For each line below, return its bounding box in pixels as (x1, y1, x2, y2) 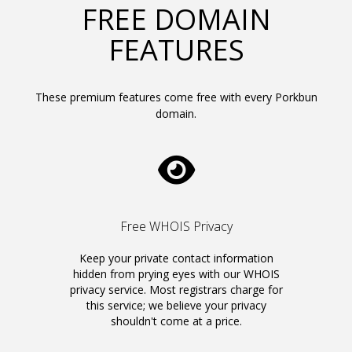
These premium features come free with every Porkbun (35, 90, 317, 104)
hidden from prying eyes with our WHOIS (72, 266, 280, 281)
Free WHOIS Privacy (119, 218, 233, 235)
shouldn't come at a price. (110, 313, 242, 328)
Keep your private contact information (79, 251, 273, 266)
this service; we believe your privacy (86, 298, 266, 313)
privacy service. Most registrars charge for (69, 282, 283, 297)
